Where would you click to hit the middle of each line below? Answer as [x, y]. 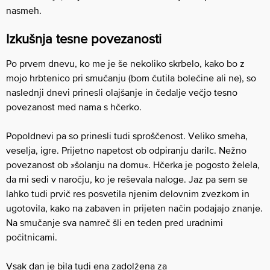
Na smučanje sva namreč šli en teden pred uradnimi [115, 222]
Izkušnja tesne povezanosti [84, 39]
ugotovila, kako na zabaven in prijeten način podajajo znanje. [134, 208]
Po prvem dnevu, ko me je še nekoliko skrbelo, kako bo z [125, 63]
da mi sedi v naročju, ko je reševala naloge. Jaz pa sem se [127, 179]
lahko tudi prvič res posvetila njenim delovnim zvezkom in [128, 193]
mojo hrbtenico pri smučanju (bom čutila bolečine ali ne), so [131, 78]
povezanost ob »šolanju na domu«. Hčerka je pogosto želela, [133, 165]
